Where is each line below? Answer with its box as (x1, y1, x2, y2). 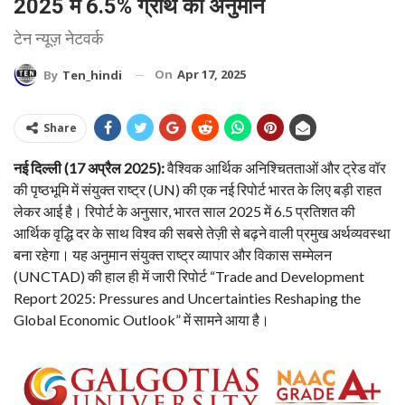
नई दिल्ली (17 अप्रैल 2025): (14, 159, 165, 177)
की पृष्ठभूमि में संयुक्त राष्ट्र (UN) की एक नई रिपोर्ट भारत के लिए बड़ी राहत (14, 181, 381, 199)
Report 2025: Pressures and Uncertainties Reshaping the (14, 289, 361, 307)
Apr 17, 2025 (177, 65, 246, 82)
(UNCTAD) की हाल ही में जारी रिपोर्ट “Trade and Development (14, 268, 364, 286)
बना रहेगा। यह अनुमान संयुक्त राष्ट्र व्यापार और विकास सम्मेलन (14, 246, 332, 264)
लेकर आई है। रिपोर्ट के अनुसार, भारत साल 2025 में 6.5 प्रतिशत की (14, 202, 355, 221)
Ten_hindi (62, 67, 122, 84)
